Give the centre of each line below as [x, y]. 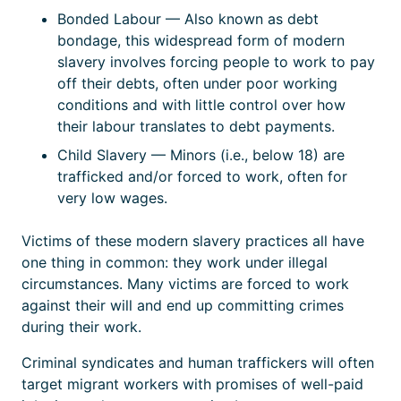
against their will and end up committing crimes [183, 306]
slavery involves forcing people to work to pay [216, 62]
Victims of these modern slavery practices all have [193, 241]
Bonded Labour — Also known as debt [188, 19]
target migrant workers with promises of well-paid [192, 384]
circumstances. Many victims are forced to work [185, 284]
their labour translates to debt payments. [196, 127]
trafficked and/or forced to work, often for [202, 177]
